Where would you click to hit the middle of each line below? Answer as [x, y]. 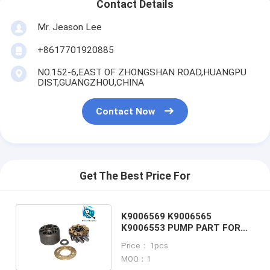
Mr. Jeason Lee [69, 27]
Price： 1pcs [144, 245]
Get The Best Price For [135, 176]
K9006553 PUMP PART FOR [171, 228]
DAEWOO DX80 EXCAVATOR [181, 239]
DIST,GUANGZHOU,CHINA [90, 82]
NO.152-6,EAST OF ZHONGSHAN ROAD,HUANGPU [142, 72]
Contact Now [126, 112]
